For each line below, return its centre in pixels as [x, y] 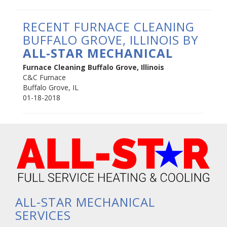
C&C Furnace [44, 78]
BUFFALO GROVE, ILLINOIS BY [111, 40]
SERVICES [43, 215]
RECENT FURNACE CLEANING [109, 27]
